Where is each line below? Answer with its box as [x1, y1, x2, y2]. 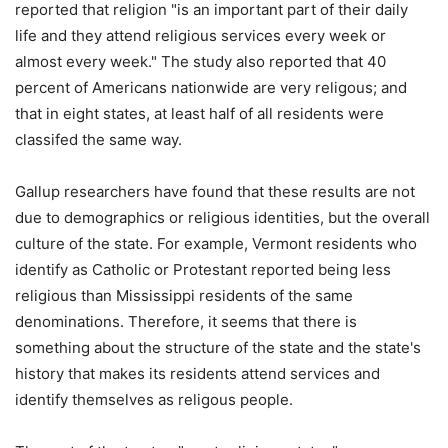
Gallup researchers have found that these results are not [15, 182, 415, 202]
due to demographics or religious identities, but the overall [15, 208, 430, 228]
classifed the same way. [15, 130, 182, 150]
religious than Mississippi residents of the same [15, 286, 353, 306]
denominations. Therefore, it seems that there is [15, 312, 357, 332]
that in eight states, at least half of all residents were [15, 104, 384, 124]
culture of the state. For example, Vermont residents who [15, 234, 417, 254]
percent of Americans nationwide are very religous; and [15, 78, 407, 98]
